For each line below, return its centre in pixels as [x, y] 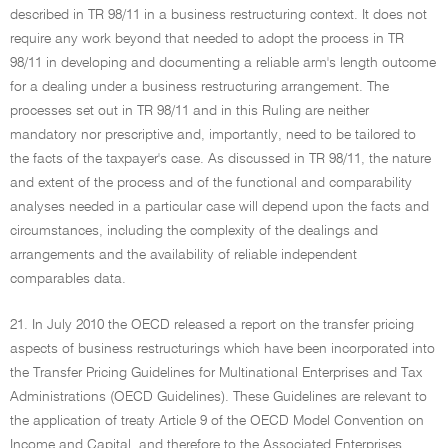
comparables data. [68, 279]
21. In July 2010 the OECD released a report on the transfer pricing [212, 325]
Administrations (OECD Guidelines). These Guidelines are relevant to [218, 397]
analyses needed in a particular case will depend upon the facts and [219, 207]
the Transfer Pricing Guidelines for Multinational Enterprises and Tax [216, 373]
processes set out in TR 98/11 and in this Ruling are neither [189, 111]
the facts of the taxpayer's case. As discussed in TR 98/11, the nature [220, 159]
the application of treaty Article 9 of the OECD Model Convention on [217, 421]
